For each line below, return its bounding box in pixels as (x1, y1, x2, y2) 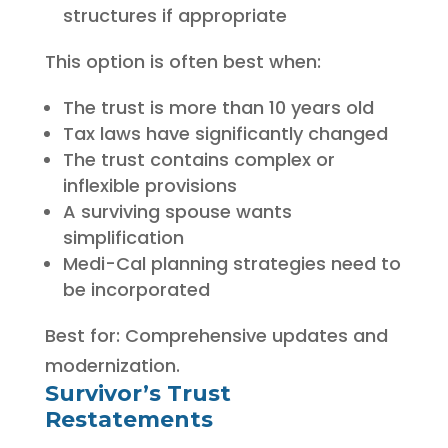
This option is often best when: (44, 48, 321, 74)
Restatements (44, 405, 213, 433)
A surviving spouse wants (62, 198, 292, 224)
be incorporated (62, 276, 210, 302)
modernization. (44, 352, 180, 378)
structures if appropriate (62, 2, 287, 28)
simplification (62, 224, 184, 250)
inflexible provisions (62, 172, 237, 198)
